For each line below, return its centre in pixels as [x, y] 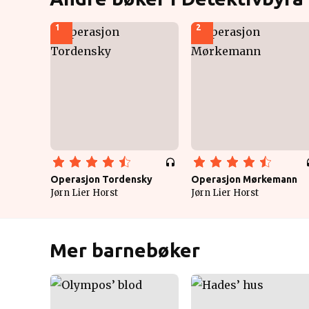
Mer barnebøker [125, 250]
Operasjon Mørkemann [244, 179]
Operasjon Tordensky [101, 179]
